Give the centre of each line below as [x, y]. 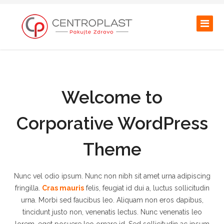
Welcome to [112, 97]
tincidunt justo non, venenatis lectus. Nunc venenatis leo [112, 212]
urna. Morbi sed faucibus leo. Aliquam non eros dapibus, [112, 200]
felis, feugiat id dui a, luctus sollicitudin [146, 188]
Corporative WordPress [112, 123]
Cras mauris [63, 188]
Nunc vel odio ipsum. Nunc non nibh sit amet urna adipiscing [112, 176]
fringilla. [28, 188]
